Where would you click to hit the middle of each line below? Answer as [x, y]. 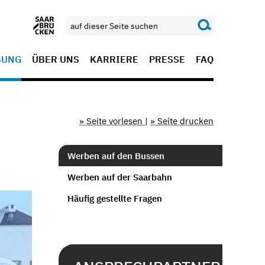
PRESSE [167, 59]
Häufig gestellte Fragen [114, 198]
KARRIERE [114, 59]
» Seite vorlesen [112, 121]
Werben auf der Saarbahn [119, 177]
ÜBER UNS [56, 59]
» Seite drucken [182, 121]
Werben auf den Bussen [116, 156]
